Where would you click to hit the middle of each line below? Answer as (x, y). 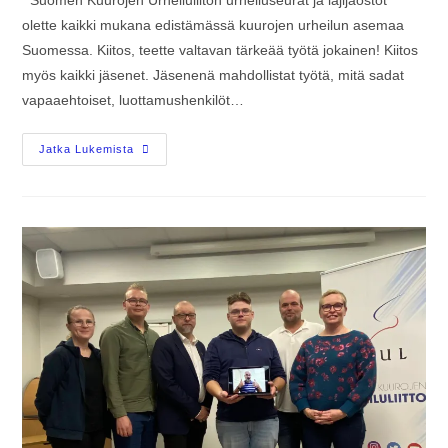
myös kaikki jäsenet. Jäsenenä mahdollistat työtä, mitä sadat (213, 74)
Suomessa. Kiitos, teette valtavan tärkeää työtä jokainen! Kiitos (220, 49)
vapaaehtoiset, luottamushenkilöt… (133, 99)
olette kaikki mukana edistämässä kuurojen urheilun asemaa (213, 24)
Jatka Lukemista (87, 148)
